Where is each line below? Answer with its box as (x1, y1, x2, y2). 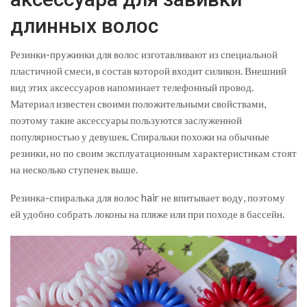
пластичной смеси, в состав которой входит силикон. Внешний (10, 64, 286, 77)
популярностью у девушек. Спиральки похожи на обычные (10, 130, 269, 143)
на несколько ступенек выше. (10, 162, 138, 175)
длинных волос (10, 13, 158, 38)
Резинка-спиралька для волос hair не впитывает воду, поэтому (10, 191, 285, 204)
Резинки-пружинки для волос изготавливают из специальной (10, 47, 278, 60)
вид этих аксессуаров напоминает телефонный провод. (10, 80, 254, 93)
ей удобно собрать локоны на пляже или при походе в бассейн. (10, 207, 284, 220)
